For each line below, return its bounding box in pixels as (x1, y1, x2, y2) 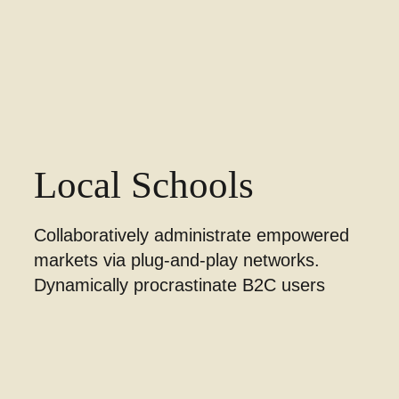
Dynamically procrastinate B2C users (33, 275, 325, 296)
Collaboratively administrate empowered (33, 225, 349, 246)
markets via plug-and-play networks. (33, 250, 320, 271)
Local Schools (33, 162, 254, 206)
